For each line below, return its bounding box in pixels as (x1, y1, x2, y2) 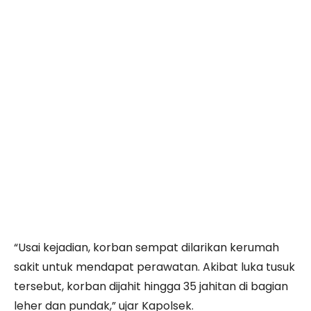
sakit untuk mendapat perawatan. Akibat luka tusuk (14, 259, 295, 275)
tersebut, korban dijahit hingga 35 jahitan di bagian (14, 278, 288, 294)
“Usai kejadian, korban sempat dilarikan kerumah (14, 239, 279, 255)
